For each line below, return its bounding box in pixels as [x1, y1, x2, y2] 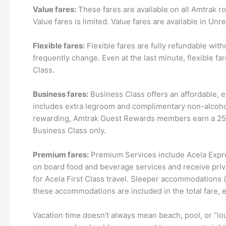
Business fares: [33, 89, 88, 99]
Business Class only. [33, 126, 106, 136]
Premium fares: [33, 150, 89, 160]
